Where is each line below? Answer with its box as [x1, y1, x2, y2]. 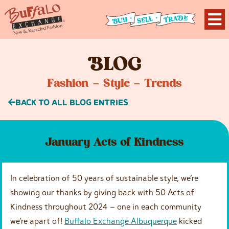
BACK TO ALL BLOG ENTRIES [15, 97, 128, 107]
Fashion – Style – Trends [47, 79, 182, 90]
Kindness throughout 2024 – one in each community [10, 201, 201, 212]
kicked [177, 215, 202, 226]
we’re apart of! [10, 215, 64, 226]
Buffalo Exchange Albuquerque [64, 215, 177, 226]
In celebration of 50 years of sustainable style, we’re [10, 172, 198, 183]
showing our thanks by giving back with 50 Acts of [10, 187, 194, 197]
